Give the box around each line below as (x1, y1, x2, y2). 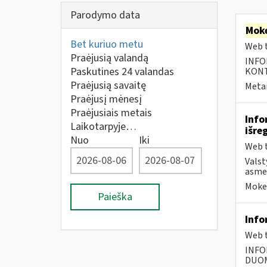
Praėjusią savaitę (70, 78, 146, 93)
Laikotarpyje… (70, 119, 136, 134)
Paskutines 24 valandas (70, 64, 174, 79)
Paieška (98, 190, 132, 204)
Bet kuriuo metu (70, 37, 143, 52)
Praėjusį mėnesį (70, 92, 142, 107)
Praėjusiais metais (70, 105, 152, 120)
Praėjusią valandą (70, 51, 148, 66)
